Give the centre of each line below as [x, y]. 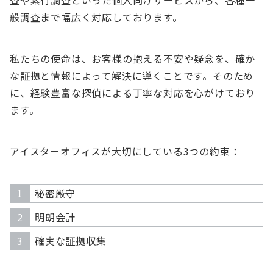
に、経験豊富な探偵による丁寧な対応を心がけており [133, 93]
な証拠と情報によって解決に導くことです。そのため [132, 76]
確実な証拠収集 [71, 241]
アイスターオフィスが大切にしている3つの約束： [125, 151]
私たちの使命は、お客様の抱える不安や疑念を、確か [133, 58]
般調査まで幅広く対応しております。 [96, 17]
